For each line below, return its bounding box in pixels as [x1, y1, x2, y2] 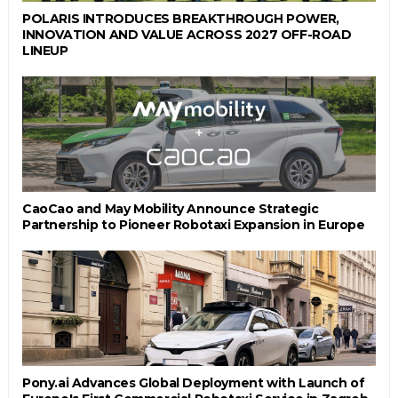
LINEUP [21, 42, 68, 59]
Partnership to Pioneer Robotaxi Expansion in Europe [21, 216, 365, 233]
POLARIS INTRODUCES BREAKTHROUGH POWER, [21, 10, 339, 27]
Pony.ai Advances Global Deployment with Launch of [21, 374, 365, 391]
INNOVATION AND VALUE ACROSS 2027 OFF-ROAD [21, 26, 352, 43]
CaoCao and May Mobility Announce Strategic [21, 200, 319, 217]
